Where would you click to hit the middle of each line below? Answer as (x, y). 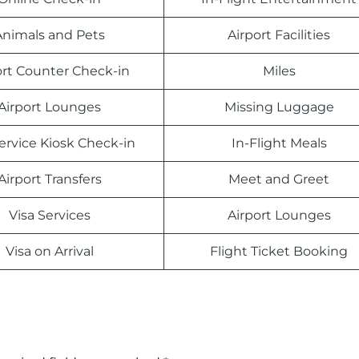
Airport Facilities (279, 35)
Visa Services (49, 215)
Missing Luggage (279, 107)
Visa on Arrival (49, 251)
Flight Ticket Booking (279, 251)
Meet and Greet (279, 179)
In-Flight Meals (279, 143)
